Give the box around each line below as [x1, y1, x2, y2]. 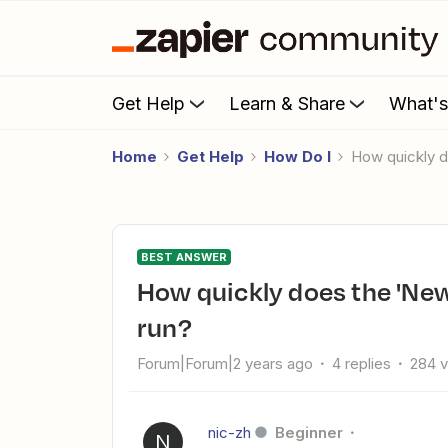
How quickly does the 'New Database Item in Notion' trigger [137, 272, 156, 310]
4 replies [332, 354, 391, 373]
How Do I [264, 147, 331, 166]
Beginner [275, 423, 343, 442]
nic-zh [208, 423, 251, 442]
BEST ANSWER [141, 250, 227, 264]
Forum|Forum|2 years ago [137, 354, 313, 373]
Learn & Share [229, 92, 345, 114]
